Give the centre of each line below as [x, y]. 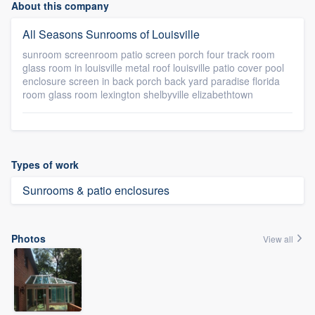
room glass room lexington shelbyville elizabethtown [138, 94]
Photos [28, 238]
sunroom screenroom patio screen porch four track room [149, 54]
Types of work [45, 165]
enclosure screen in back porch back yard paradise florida [151, 81]
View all [279, 239]
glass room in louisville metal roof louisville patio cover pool [153, 67]
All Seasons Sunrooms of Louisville [111, 34]
